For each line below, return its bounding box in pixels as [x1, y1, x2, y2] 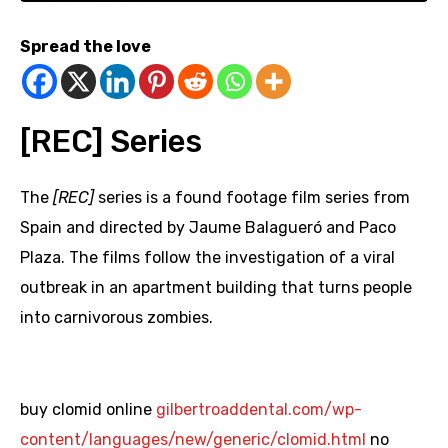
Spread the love [20, 37, 151, 57]
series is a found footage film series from [98, 188, 410, 208]
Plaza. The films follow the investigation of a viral [20, 248, 395, 268]
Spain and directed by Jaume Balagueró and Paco [20, 218, 396, 238]
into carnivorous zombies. [20, 308, 213, 328]
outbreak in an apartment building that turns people [20, 278, 412, 298]
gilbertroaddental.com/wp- [156, 400, 362, 420]
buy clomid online [20, 400, 156, 420]
